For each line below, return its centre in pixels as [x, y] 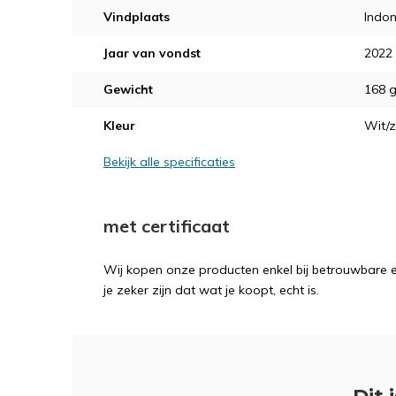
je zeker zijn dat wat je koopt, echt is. [211, 289]
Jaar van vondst [152, 53]
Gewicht [128, 89]
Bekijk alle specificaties [169, 161]
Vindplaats [137, 16]
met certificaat [167, 225]
